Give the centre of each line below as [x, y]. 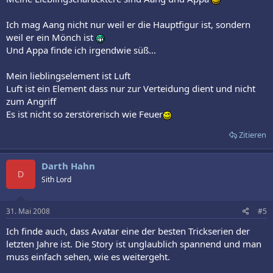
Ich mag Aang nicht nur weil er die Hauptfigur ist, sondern [128, 25]
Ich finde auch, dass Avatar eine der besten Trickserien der [128, 231]
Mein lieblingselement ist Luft [68, 76]
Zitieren [253, 135]
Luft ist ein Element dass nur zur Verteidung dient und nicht [131, 89]
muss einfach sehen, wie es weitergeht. [88, 256]
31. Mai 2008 [28, 211]
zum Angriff [31, 101]
